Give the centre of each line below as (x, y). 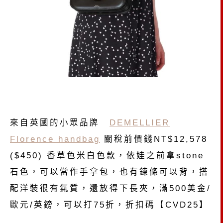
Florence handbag (55, 139)
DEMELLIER (140, 123)
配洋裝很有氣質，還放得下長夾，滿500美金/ (111, 188)
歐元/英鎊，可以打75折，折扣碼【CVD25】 (110, 205)
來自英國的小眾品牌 (60, 123)
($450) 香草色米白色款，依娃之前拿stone (107, 156)
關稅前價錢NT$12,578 (154, 139)
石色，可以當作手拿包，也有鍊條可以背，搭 (110, 172)
